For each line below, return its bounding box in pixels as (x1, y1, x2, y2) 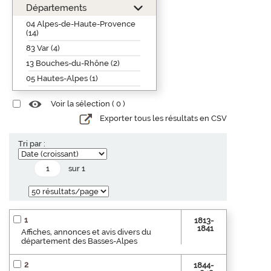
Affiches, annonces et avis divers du (21, 227, 151, 237)
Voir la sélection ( (51, 99, 116, 109)
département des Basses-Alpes (21, 236, 137, 246)
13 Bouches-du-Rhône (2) (26, 58, 120, 68)
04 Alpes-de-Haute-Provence (26, 19, 135, 28)
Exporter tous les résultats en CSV (100, 114, 227, 123)
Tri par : (18, 139, 45, 148)
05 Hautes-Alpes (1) (26, 73, 98, 83)
